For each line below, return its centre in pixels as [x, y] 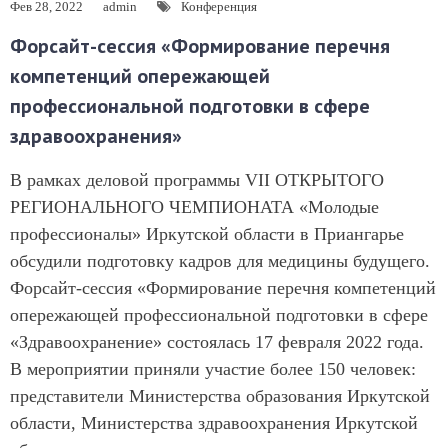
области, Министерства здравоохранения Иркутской [214, 423]
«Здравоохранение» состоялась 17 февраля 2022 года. [217, 342]
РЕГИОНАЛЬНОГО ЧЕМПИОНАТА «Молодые [194, 207]
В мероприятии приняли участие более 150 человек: [213, 369]
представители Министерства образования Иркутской [220, 396]
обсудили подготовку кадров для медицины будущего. [220, 261]
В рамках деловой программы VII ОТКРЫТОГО [197, 180]
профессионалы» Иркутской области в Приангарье [207, 234]
